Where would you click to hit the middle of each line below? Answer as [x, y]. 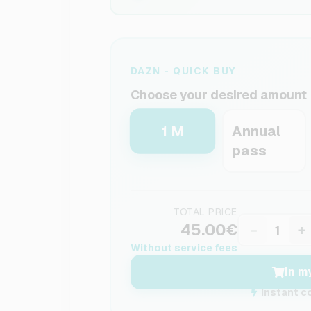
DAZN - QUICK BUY [183, 71]
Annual [257, 131]
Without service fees [184, 248]
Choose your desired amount [218, 95]
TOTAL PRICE [205, 212]
